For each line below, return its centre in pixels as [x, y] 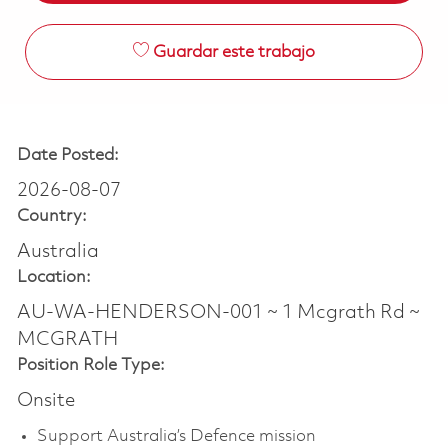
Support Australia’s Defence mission [176, 437]
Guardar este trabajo [233, 53]
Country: [51, 217]
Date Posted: [67, 156]
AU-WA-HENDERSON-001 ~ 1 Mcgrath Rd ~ [218, 313]
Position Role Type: [90, 366]
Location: [53, 278]
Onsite [45, 401]
